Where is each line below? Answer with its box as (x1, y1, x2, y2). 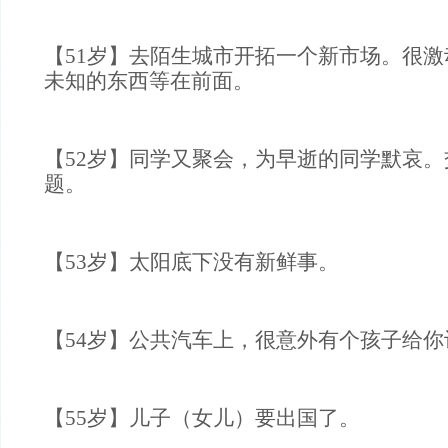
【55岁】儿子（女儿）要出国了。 (44, 407, 360, 429)
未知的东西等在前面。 (44, 70, 254, 92)
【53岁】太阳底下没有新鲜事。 (44, 251, 339, 273)
